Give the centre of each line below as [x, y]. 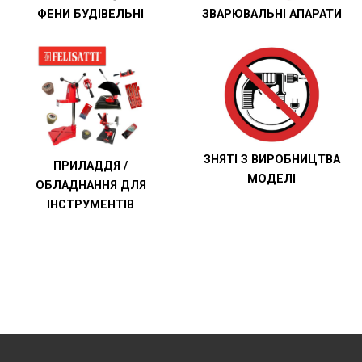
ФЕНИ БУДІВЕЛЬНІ [90, 14]
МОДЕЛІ [271, 179]
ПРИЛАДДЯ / [90, 166]
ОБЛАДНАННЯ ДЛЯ [90, 185]
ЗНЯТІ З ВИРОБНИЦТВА [271, 159]
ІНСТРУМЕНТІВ [90, 204]
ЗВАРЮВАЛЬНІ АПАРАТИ [271, 14]
